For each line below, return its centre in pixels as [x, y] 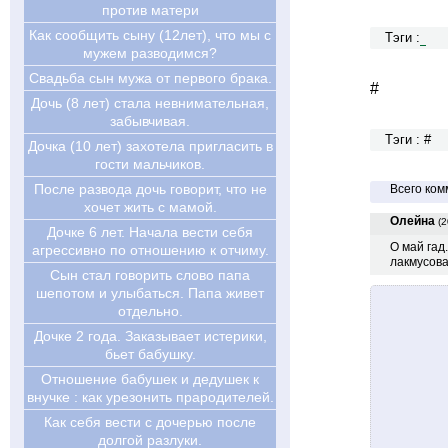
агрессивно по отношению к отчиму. [150, 250]
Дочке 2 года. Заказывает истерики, [150, 336]
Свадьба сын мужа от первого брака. [150, 78]
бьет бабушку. [150, 354]
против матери [150, 10]
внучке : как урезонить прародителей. [150, 397]
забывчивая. [150, 121]
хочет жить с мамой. [150, 207]
